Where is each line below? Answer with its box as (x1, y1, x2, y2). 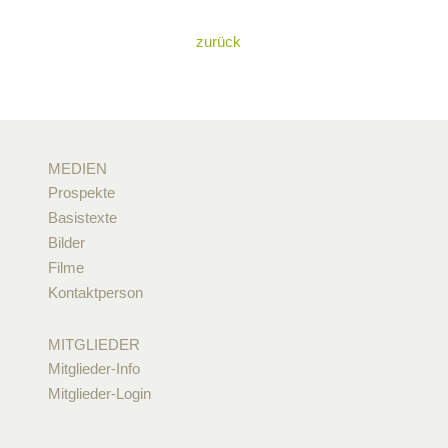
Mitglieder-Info (47, 359, 140, 377)
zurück (196, 32, 241, 50)
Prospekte (47, 183, 115, 201)
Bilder (47, 233, 85, 251)
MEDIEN (47, 159, 107, 177)
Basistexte (47, 208, 117, 226)
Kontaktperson (47, 283, 143, 301)
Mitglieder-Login (47, 384, 151, 402)
